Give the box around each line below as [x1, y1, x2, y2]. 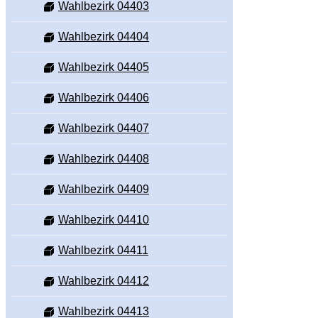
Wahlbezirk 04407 [58, 122, 149, 135]
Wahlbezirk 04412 [58, 275, 149, 287]
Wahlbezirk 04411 [58, 244, 148, 257]
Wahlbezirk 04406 [58, 92, 149, 104]
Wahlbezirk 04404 [58, 31, 149, 43]
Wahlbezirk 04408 [58, 153, 149, 165]
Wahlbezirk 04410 [58, 214, 149, 226]
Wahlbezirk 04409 [58, 183, 149, 196]
